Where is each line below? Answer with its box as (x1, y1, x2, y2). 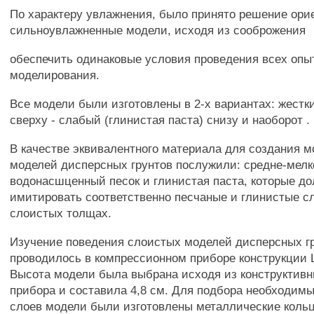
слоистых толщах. (10, 206, 112, 220)
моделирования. (10, 68, 100, 82)
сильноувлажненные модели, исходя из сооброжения (10, 23, 306, 37)
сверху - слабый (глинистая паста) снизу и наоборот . (10, 113, 310, 127)
